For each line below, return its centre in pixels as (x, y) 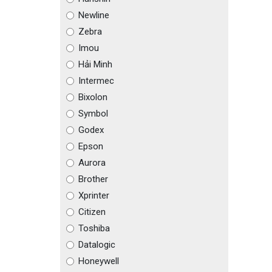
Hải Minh (95, 64)
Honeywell (98, 261)
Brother (93, 179)
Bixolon (93, 97)
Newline (93, 15)
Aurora (92, 163)
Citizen (92, 212)
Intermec (96, 81)
